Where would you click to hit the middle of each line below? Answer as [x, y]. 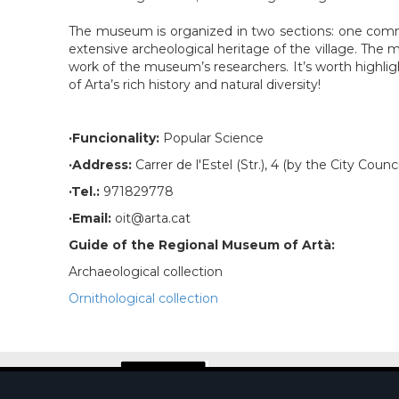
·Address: [102, 165]
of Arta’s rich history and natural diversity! [195, 85]
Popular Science [213, 138]
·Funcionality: [116, 138]
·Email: [92, 219]
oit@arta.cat [153, 219]
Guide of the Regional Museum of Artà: [202, 245]
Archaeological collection [146, 272]
